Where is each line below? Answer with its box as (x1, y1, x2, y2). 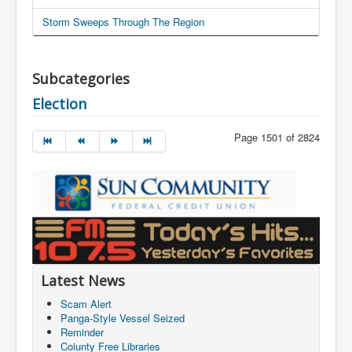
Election (32, 94, 86, 114)
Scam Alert (60, 296, 112, 312)
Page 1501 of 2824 (234, 130, 320, 145)
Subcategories (32, 69, 130, 89)
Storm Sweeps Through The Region (42, 14, 204, 30)
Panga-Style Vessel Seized (60, 310, 185, 326)
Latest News (41, 271, 125, 291)
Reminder (60, 324, 104, 340)
